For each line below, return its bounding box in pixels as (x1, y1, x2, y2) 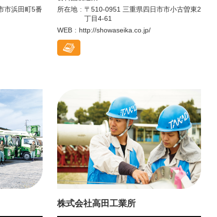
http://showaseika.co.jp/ (78, 26, 151, 34)
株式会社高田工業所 (57, 198, 136, 208)
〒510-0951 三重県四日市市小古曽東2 (84, 5, 201, 13)
